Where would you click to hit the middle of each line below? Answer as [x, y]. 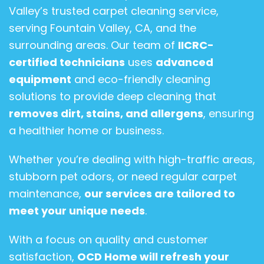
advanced [184, 62]
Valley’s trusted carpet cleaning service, [114, 11]
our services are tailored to [160, 194]
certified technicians [67, 62]
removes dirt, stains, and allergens [106, 114]
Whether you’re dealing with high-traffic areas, [132, 160]
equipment [40, 80]
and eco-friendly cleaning [141, 80]
